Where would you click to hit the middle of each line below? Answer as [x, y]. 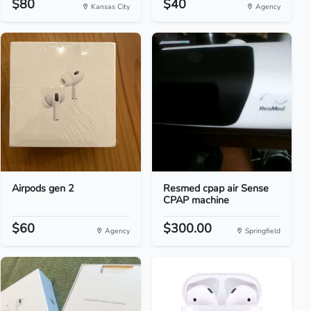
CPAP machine [196, 200]
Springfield [261, 231]
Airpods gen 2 [43, 188]
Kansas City [109, 7]
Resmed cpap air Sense [216, 188]
